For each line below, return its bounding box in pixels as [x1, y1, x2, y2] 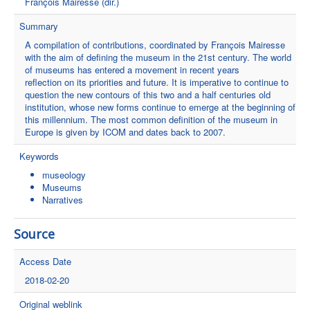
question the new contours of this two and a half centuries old [25, 88, 271, 101]
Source [14, 226, 55, 242]
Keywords [19, 149, 59, 163]
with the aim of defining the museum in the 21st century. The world [25, 51, 291, 64]
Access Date [19, 255, 71, 268]
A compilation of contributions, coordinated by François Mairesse [25, 38, 285, 51]
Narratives [42, 193, 83, 206]
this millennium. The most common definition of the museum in [25, 113, 277, 126]
